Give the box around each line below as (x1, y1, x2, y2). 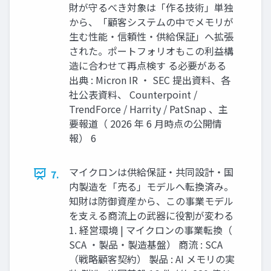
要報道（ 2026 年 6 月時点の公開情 (69, 116, 222, 131)
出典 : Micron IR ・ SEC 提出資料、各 (69, 72, 230, 87)
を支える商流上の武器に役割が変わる (69, 207, 233, 223)
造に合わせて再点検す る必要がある (69, 57, 226, 73)
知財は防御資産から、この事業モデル (69, 193, 233, 208)
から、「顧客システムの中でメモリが (69, 14, 233, 29)
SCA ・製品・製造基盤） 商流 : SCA (69, 237, 223, 252)
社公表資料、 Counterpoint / (69, 87, 197, 102)
